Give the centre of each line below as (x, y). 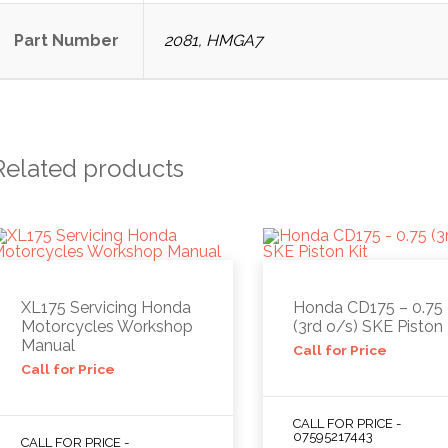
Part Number (66, 40)
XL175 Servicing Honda (105, 307)
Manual (47, 345)
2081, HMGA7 (213, 40)
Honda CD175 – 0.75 (368, 307)
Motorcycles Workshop (106, 326)
